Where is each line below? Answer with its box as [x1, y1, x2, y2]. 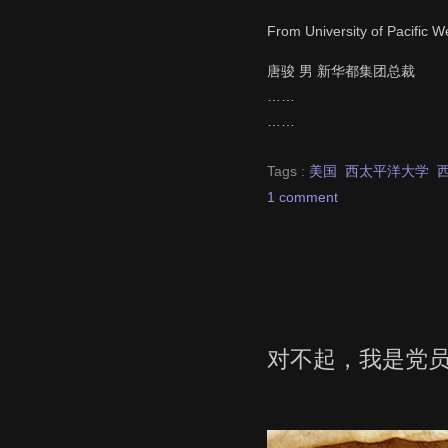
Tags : [267, 162, 309, 179]
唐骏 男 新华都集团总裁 [267, 62, 415, 79]
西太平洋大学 [345, 162, 429, 179]
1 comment [267, 188, 338, 205]
